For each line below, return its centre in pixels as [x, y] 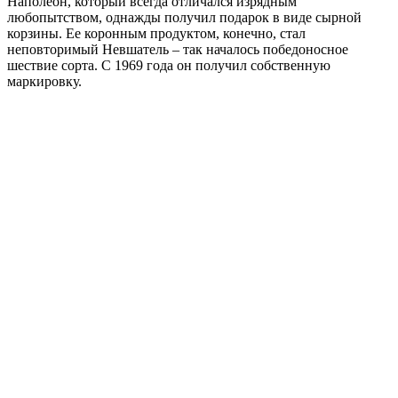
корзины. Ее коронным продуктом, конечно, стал [156, 34]
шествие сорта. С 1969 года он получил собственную [169, 66]
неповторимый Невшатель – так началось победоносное [178, 50]
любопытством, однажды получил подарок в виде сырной [184, 18]
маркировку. [44, 82]
